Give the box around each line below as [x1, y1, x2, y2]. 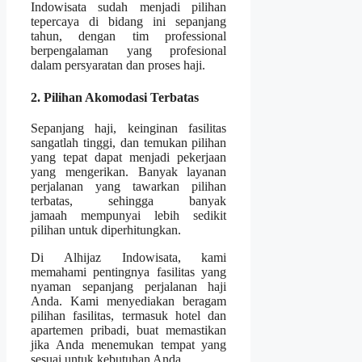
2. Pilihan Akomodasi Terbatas [31, 90, 199, 105]
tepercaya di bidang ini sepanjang [31, 15, 227, 29]
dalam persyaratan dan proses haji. [31, 58, 205, 73]
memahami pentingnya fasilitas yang [31, 264, 227, 279]
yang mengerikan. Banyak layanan [31, 164, 227, 179]
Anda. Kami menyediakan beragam [31, 293, 227, 308]
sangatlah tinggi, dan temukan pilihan [31, 135, 227, 149]
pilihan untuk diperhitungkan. [31, 222, 181, 237]
